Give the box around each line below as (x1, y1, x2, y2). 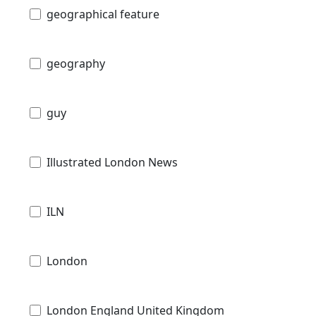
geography (47, 55, 105, 71)
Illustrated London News (47, 154, 178, 170)
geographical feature (47, 6, 159, 22)
